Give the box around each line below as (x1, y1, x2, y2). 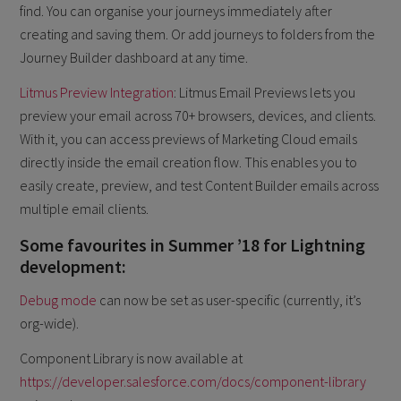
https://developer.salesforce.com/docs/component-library (20, 372, 367, 391)
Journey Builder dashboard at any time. (20, 47, 249, 66)
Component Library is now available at (20, 349, 243, 368)
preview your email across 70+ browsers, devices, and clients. (20, 106, 377, 124)
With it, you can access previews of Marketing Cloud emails (20, 129, 358, 148)
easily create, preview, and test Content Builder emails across (20, 175, 380, 194)
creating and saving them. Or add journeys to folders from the (20, 24, 376, 43)
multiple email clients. (20, 199, 149, 218)
